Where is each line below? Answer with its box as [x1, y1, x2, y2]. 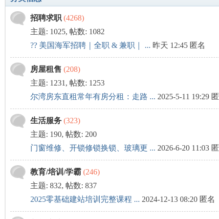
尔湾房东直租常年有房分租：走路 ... [30, 92, 155, 101]
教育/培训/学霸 [30, 168, 81, 176]
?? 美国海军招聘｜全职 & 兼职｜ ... [30, 41, 151, 49]
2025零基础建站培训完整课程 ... [30, 195, 140, 203]
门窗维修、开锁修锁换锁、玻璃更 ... [30, 144, 155, 152]
